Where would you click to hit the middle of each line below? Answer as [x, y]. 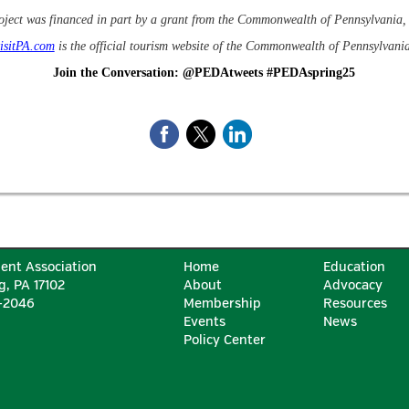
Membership [222, 303]
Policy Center [225, 340]
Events [204, 321]
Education [354, 267]
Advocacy [353, 285]
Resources [355, 303]
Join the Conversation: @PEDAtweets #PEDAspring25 [204, 73]
